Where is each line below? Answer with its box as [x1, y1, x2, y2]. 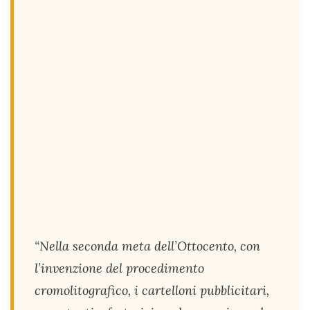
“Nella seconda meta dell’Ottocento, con [35, 238, 260, 254]
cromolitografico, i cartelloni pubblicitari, [35, 282, 269, 298]
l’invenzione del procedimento [35, 260, 204, 276]
